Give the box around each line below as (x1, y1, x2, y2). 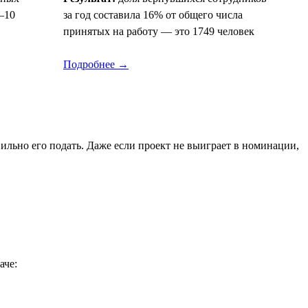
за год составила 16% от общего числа (63, 8, 243, 21)
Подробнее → (63, 58, 129, 70)
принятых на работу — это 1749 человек (63, 25, 254, 37)
